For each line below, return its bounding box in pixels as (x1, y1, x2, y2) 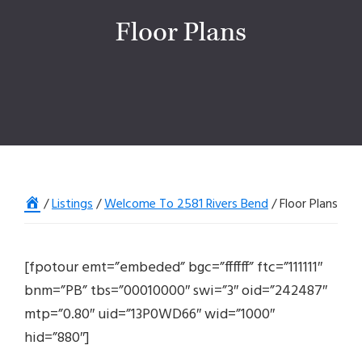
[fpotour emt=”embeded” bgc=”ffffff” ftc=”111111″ (24, 256, 322, 280)
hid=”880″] (24, 326, 90, 351)
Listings (52, 194, 93, 216)
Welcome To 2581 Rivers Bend (104, 194, 268, 216)
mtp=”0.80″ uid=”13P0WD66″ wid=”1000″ (24, 303, 275, 327)
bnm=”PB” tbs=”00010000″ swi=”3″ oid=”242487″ (24, 280, 327, 304)
